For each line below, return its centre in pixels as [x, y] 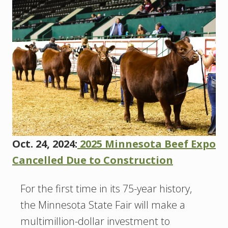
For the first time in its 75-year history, [106, 189]
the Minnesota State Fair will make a [103, 205]
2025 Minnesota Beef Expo [147, 144]
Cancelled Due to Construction [93, 160]
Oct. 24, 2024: [45, 144]
